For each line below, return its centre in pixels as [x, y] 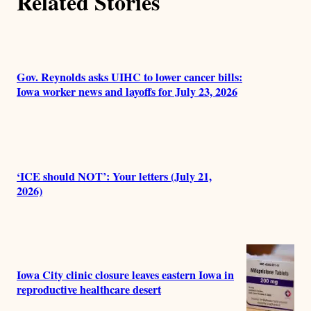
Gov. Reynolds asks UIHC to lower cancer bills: [129, 77]
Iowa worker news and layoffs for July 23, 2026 [127, 92]
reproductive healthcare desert [89, 290]
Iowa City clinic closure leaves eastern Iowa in [125, 275]
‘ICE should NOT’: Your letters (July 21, [114, 176]
